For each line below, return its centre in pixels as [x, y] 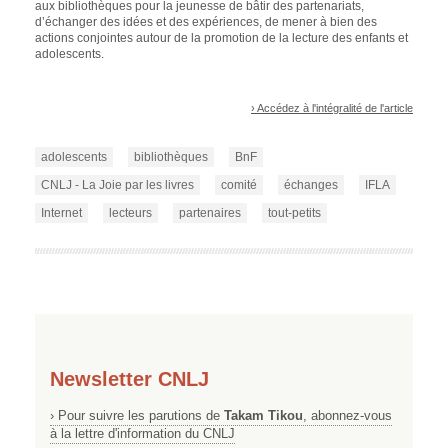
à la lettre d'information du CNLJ [142, 434]
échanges [311, 185]
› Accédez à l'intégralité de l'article [332, 107]
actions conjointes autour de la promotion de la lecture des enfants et [221, 38]
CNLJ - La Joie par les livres [117, 185]
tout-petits [294, 213]
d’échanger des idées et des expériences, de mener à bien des [206, 22]
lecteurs [130, 213]
